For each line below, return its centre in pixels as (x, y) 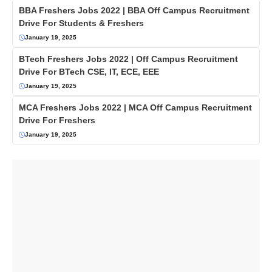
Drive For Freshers (57, 121)
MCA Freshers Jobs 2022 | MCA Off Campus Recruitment (135, 108)
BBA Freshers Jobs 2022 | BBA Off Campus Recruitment (134, 11)
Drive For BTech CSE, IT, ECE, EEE (89, 72)
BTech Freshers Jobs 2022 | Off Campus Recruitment (128, 59)
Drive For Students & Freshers (81, 23)
